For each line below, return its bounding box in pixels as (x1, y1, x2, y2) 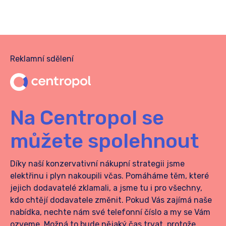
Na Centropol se (10, 106, 164, 130)
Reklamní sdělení (10, 54, 74, 64)
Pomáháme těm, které (126, 171, 209, 181)
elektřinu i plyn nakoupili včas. (10, 171, 124, 181)
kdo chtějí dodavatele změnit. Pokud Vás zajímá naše (10, 195, 212, 205)
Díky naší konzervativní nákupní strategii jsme (10, 159, 185, 168)
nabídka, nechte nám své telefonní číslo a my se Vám (10, 207, 210, 217)
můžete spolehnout (10, 129, 199, 153)
